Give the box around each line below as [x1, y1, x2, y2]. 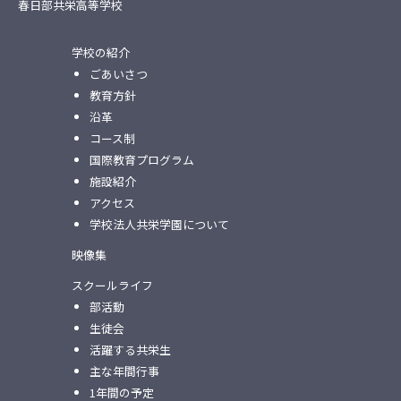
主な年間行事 [89, 362, 159, 380]
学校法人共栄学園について [89, 215, 229, 233]
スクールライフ [71, 276, 153, 294]
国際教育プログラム [89, 150, 194, 168]
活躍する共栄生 [89, 340, 171, 358]
